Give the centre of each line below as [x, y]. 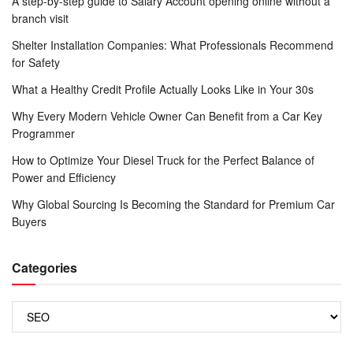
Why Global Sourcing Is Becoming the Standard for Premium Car [173, 204]
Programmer [43, 134]
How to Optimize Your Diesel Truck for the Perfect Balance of [163, 160]
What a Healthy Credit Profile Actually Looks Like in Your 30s [163, 89]
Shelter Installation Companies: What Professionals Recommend [173, 45]
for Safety [36, 63]
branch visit [40, 19]
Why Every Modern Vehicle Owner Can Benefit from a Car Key [167, 116]
